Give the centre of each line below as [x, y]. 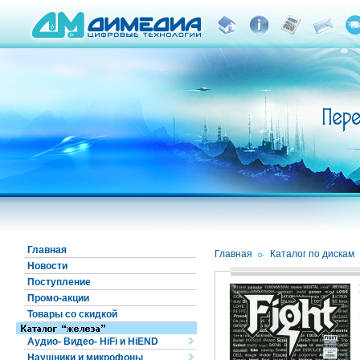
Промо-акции [58, 298]
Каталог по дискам [312, 254]
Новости [47, 266]
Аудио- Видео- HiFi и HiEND [93, 342]
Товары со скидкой [72, 314]
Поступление [59, 282]
